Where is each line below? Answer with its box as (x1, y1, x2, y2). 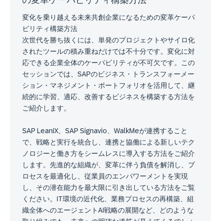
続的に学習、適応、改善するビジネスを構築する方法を (22, 92, 195, 101)
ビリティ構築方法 (22, 24, 77, 33)
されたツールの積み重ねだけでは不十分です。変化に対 (22, 47, 195, 55)
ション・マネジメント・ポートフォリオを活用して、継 (22, 81, 195, 89)
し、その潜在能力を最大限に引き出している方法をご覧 (22, 183, 195, 191)
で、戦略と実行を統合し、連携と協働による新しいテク (22, 138, 195, 146)
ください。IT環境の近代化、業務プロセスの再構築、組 (22, 194, 194, 203)
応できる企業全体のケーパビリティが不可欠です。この (22, 58, 195, 67)
